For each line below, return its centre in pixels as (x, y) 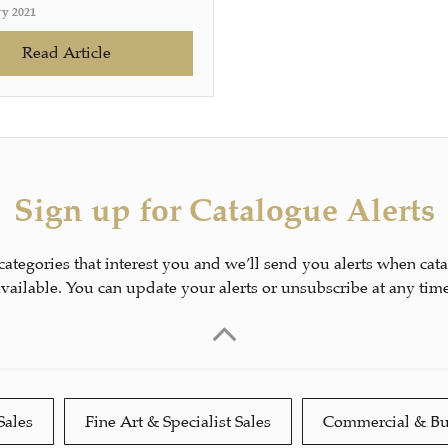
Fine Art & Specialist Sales (178, 421)
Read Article (66, 52)
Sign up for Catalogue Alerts (224, 210)
